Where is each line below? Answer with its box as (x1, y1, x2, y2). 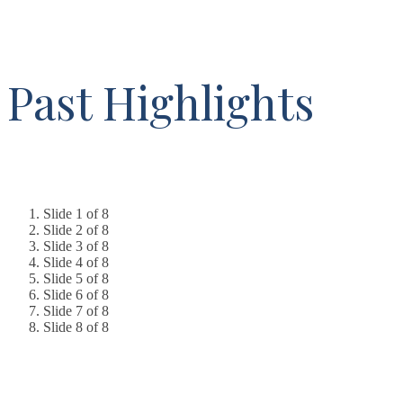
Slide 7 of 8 (43, 303, 109, 318)
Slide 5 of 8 (43, 271, 109, 286)
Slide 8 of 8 (43, 319, 109, 335)
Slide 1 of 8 (43, 206, 109, 221)
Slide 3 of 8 (43, 238, 109, 254)
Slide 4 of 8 (43, 255, 109, 270)
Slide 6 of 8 (43, 287, 109, 302)
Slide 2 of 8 (43, 222, 109, 237)
